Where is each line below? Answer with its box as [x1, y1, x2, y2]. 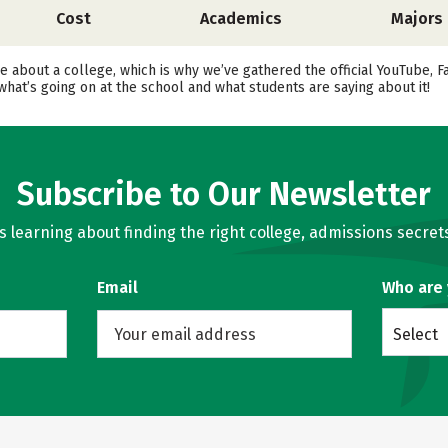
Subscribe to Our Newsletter [17, 175, 431, 213]
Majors [390, 9, 443, 28]
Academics [199, 9, 282, 28]
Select [392, 325, 438, 344]
